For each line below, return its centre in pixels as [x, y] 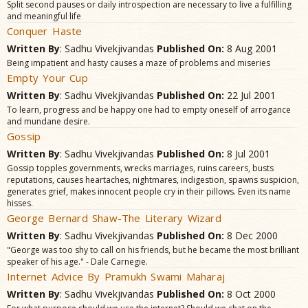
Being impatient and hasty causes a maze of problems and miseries [139, 63]
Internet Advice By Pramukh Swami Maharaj [116, 276]
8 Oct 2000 [250, 294]
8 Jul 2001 [247, 154]
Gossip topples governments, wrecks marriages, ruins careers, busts [140, 168]
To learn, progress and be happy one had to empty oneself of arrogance [149, 110]
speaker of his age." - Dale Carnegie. [77, 262]
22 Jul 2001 [250, 95]
